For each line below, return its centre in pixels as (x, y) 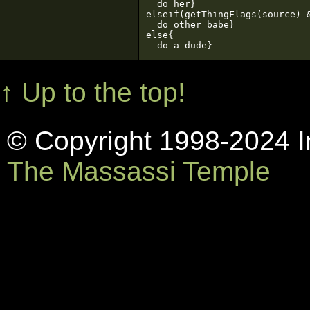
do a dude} (179, 45)
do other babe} (190, 25)
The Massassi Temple (139, 171)
